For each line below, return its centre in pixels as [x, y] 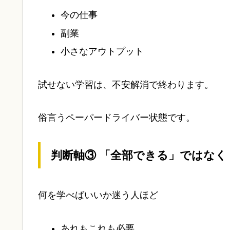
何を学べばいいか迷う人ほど [98, 195]
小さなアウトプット [102, 52]
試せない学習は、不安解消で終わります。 [126, 84]
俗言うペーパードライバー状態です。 [117, 118]
